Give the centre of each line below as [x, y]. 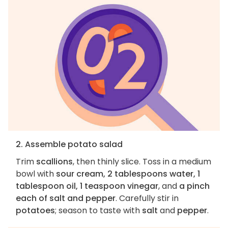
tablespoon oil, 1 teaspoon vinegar [87, 186]
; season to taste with [98, 211]
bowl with [36, 174]
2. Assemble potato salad [69, 145]
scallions [54, 162]
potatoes [35, 211]
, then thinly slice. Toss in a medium [142, 162]
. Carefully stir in [147, 198]
